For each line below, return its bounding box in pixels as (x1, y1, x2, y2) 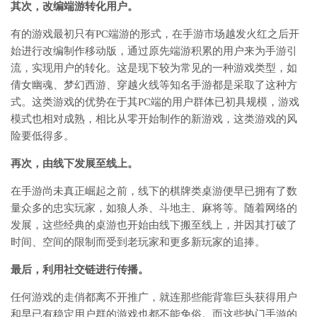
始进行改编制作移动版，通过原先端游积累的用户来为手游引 (11, 45, 297, 57)
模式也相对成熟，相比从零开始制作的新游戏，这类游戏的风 (11, 113, 297, 125)
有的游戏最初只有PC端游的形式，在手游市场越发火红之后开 (11, 28, 299, 40)
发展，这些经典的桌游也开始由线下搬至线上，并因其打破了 (11, 219, 297, 231)
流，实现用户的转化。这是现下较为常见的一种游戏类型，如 (11, 62, 297, 74)
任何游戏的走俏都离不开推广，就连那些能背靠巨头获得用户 (11, 292, 297, 304)
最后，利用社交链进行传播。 (11, 264, 149, 276)
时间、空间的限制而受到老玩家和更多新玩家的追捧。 (11, 236, 265, 248)
